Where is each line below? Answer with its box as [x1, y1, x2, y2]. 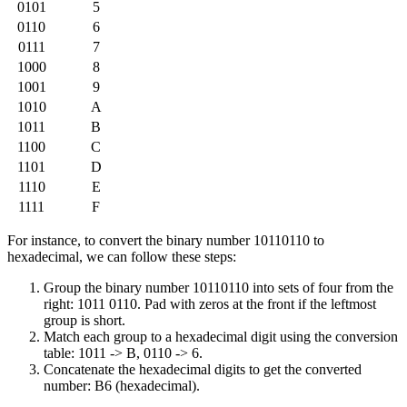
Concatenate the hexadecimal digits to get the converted [44, 362, 362, 378]
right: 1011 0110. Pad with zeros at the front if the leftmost [44, 296, 376, 313]
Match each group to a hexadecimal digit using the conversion [44, 329, 398, 345]
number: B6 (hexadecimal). [44, 378, 200, 394]
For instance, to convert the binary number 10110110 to [7, 233, 324, 249]
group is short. [44, 313, 125, 329]
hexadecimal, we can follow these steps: [7, 249, 236, 265]
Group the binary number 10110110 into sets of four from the [44, 280, 393, 296]
